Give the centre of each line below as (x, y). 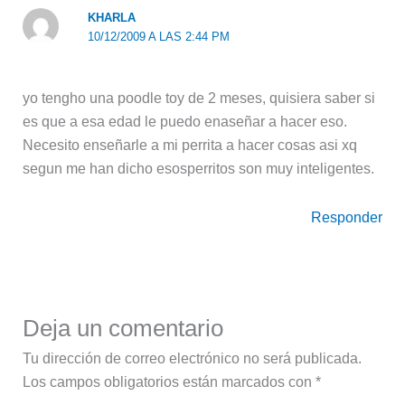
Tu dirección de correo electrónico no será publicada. (192, 359)
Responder (347, 218)
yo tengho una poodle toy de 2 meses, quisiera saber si (198, 99)
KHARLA (112, 18)
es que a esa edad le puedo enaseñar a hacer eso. (184, 122)
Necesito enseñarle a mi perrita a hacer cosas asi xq (189, 146)
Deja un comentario (122, 329)
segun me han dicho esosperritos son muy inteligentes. (198, 169)
